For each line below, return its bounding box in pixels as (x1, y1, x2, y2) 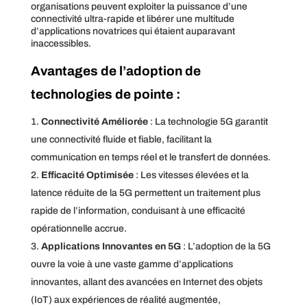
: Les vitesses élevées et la (135, 169, 249, 180)
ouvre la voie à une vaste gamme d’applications (30, 258, 233, 269)
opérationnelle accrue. (30, 223, 127, 234)
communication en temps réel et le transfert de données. (30, 151, 271, 162)
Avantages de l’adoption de (30, 63, 201, 78)
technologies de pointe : (30, 86, 180, 101)
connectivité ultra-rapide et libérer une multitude (30, 13, 234, 24)
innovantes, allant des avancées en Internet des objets (30, 276, 262, 287)
